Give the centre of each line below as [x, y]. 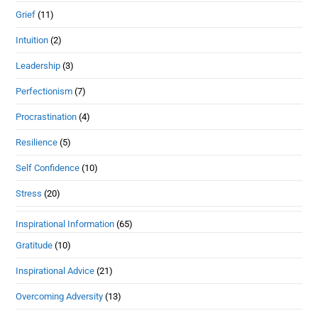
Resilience [37, 142]
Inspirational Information [65, 224]
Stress [29, 193]
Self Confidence [48, 168]
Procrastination [46, 116]
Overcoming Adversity [60, 296]
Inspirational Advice [55, 270]
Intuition [32, 40]
